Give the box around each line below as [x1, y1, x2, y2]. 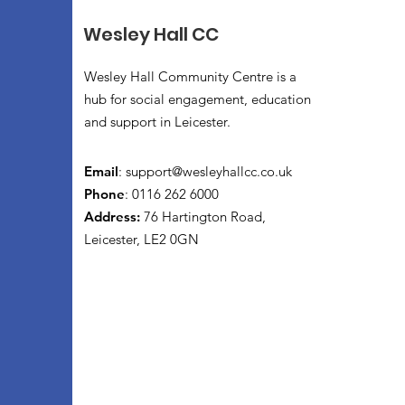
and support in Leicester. [84, 113, 231, 130]
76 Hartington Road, [144, 208, 266, 225]
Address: [84, 208, 144, 225]
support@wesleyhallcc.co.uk [126, 163, 292, 180]
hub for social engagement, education [84, 90, 311, 108]
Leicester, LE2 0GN [84, 231, 199, 248]
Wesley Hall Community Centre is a [84, 68, 297, 85]
